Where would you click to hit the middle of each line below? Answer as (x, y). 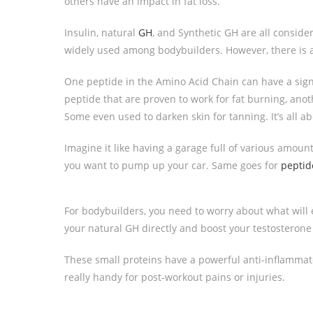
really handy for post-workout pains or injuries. (175, 277)
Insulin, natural (101, 32)
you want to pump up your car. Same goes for (173, 165)
